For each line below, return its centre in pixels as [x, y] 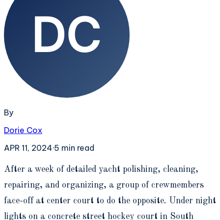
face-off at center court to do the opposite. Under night [110, 201]
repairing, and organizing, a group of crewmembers [104, 185]
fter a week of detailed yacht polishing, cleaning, [105, 169]
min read [77, 148]
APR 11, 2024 [28, 148]
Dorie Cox [23, 130]
